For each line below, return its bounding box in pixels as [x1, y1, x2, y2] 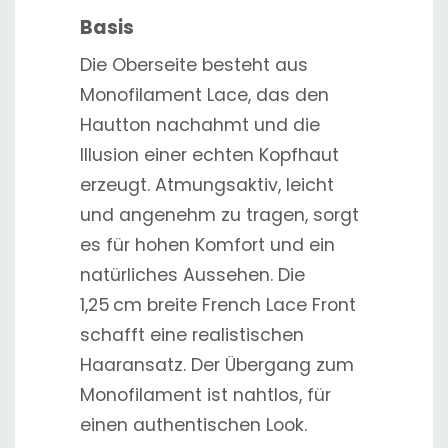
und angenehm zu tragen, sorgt [80, 203, 359, 227]
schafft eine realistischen [80, 323, 304, 347]
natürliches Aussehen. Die [80, 263, 305, 287]
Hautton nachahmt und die [80, 113, 320, 137]
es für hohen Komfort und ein [80, 233, 335, 257]
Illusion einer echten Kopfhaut [80, 143, 339, 167]
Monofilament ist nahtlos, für [80, 383, 331, 407]
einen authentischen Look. [80, 413, 307, 437]
